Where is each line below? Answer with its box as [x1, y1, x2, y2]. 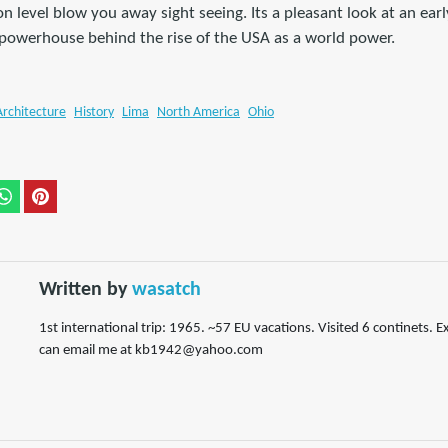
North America [157, 105, 240, 119]
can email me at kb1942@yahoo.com [39, 342, 263, 358]
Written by [39, 279, 132, 300]
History [74, 105, 114, 119]
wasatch [132, 279, 201, 300]
